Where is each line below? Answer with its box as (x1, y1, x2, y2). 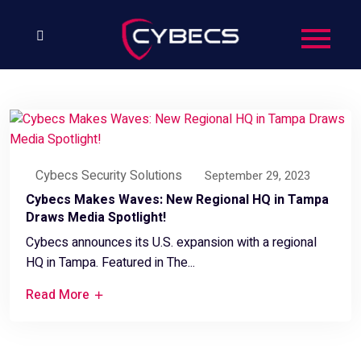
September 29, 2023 (205, 166, 310, 185)
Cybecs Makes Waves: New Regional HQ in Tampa (26, 189, 329, 210)
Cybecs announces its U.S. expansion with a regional (26, 232, 317, 252)
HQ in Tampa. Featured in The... (26, 252, 195, 272)
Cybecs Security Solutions (35, 165, 182, 185)
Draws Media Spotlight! (26, 207, 166, 227)
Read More (26, 284, 93, 305)
